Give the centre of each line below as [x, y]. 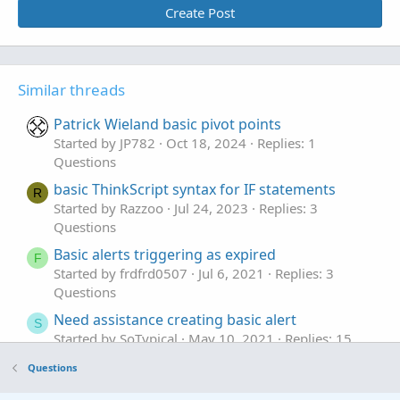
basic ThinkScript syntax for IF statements [195, 189]
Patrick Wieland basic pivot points [167, 124]
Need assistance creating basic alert [175, 319]
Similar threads [71, 90]
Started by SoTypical [116, 338]
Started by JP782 [104, 142]
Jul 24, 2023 [211, 208]
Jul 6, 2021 [231, 273]
